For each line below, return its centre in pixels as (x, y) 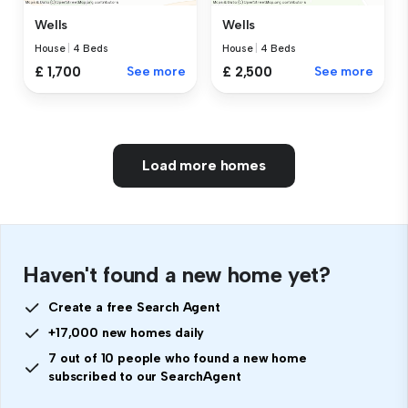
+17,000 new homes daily (127, 333)
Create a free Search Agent (134, 308)
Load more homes (204, 166)
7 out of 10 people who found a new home (178, 359)
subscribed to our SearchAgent (145, 377)
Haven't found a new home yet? (177, 275)
